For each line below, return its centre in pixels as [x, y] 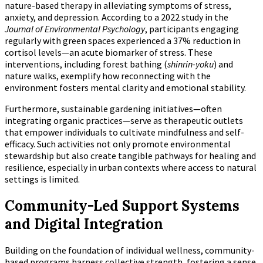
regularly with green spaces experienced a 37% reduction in [123, 40]
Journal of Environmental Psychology [75, 28]
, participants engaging [192, 28]
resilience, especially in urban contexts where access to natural [131, 167]
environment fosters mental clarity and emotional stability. [125, 87]
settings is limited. [42, 179]
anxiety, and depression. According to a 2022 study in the [117, 17]
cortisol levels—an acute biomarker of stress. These [109, 52]
